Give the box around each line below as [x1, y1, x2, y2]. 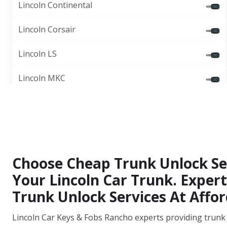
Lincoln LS [18, 48, 57, 59]
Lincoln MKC [18, 72, 65, 84]
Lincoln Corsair [18, 24, 75, 35]
